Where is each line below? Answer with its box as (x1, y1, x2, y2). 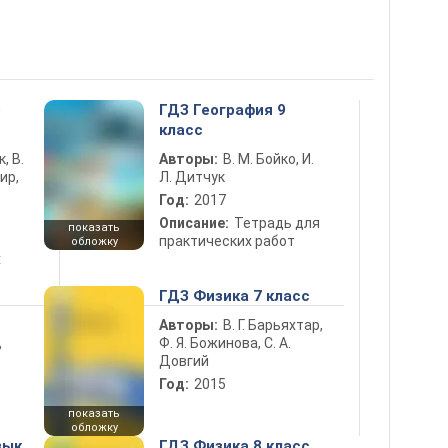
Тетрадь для (234, 214, 320, 231)
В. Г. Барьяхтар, (223, 316, 323, 333)
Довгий (159, 352, 209, 369)
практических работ (159, 232, 295, 249)
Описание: (159, 214, 229, 231)
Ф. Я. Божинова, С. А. (159, 334, 291, 351)
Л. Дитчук (159, 168, 225, 185)
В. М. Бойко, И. (223, 150, 314, 167)
